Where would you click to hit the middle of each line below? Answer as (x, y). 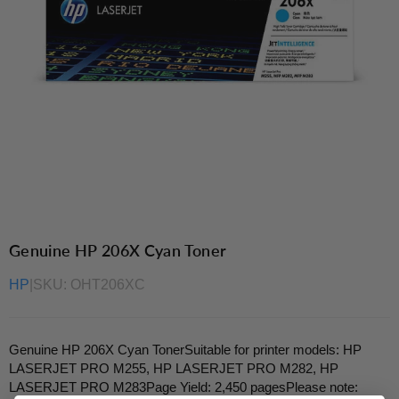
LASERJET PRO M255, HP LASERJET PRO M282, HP (174, 368)
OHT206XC (108, 285)
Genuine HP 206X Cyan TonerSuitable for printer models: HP (185, 350)
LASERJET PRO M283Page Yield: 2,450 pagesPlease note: (183, 387)
